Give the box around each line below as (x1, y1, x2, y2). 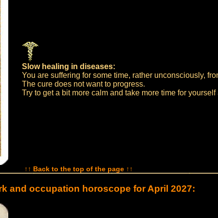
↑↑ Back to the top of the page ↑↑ (24, 165, 133, 173)
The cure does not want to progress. (21, 80, 145, 88)
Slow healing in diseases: (21, 62, 115, 71)
